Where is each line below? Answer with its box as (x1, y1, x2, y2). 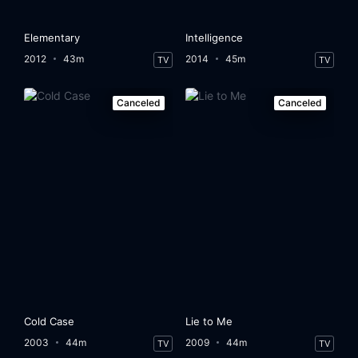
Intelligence (185, 30, 244, 44)
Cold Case (24, 315, 75, 328)
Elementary (24, 30, 81, 44)
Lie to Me (185, 315, 233, 328)
